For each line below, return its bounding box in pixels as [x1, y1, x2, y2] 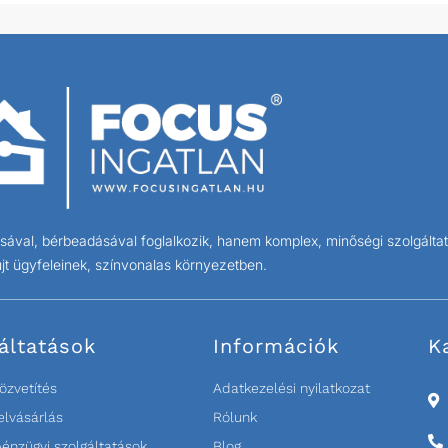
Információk [212, 334, 339, 359]
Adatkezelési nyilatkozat [212, 380, 370, 397]
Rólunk [212, 409, 257, 426]
